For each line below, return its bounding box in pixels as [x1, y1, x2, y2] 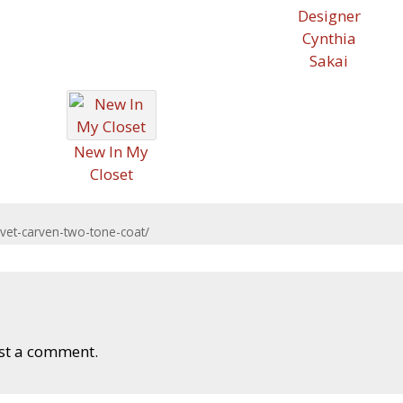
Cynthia [301, 28, 356, 49]
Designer [297, 5, 361, 26]
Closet [89, 164, 133, 184]
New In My [74, 141, 148, 162]
